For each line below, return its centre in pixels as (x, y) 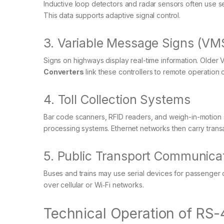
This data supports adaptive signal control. (112, 15)
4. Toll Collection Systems (117, 100)
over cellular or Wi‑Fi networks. (94, 185)
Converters (64, 72)
